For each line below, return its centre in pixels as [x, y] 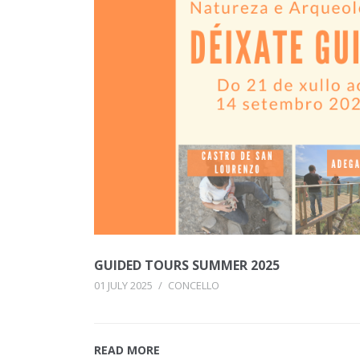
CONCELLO [194, 285]
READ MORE [127, 350]
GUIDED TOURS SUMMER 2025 [187, 265]
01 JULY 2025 [123, 285]
